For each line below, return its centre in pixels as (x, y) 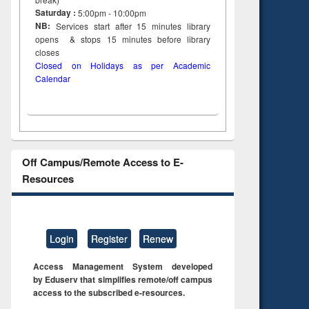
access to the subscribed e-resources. (109, 292)
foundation (63, 32)
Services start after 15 (101, 26)
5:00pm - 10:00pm (112, 13)
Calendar (53, 79)
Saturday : (56, 13)
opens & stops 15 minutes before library (123, 39)
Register (109, 238)
